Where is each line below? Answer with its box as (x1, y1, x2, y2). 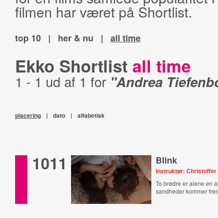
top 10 (15, 32, 41, 44)
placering (15, 111, 41, 120)
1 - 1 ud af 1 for (15, 72, 110, 91)
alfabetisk (77, 111, 105, 120)
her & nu (57, 32, 93, 44)
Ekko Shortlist (15, 54, 132, 78)
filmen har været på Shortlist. (15, 1, 192, 21)
